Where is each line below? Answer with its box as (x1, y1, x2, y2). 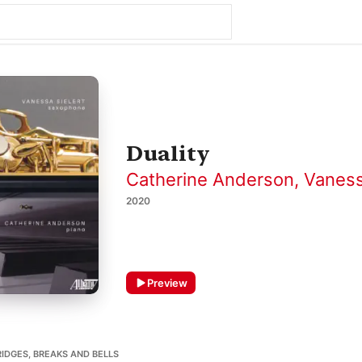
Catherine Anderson (126, 169, 294, 190)
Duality (126, 141, 210, 166)
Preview (147, 276, 187, 289)
